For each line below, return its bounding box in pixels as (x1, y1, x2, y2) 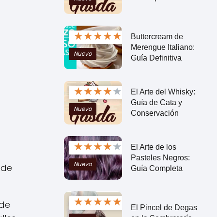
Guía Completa (130, 164, 183, 172)
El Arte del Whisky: (130, 87, 195, 96)
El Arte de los (130, 142, 176, 151)
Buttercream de (130, 32, 183, 41)
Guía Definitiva (130, 53, 182, 62)
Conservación (130, 108, 179, 117)
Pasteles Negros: (130, 153, 190, 162)
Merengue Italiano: (130, 43, 195, 51)
